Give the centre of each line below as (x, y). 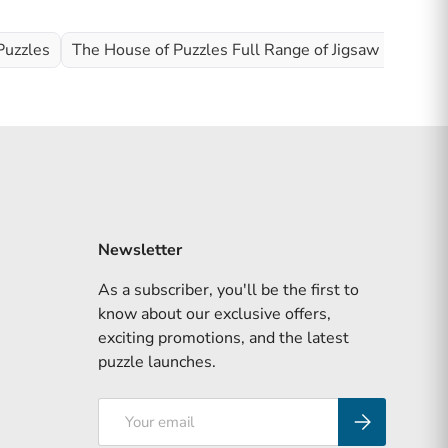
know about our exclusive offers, (214, 314)
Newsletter (140, 250)
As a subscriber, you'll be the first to (228, 290)
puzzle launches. (157, 362)
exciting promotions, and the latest (223, 338)
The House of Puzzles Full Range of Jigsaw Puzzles (255, 49)
